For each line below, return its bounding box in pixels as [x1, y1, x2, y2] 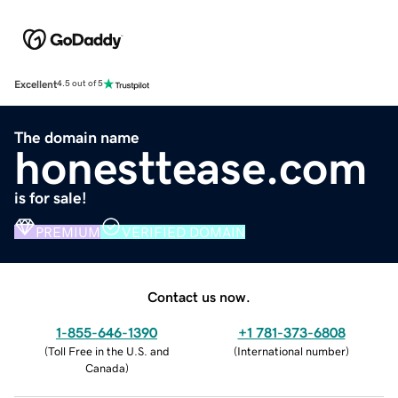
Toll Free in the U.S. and [47, 345, 170, 357]
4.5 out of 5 [57, 79, 103, 89]
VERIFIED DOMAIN [122, 224, 245, 239]
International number [237, 345, 346, 357]
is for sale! [14, 189, 87, 206]
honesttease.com [14, 144, 368, 191]
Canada [84, 362, 125, 374]
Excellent [14, 78, 57, 90]
